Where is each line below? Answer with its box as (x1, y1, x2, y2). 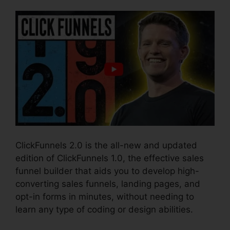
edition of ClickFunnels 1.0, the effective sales (15, 152, 204, 163)
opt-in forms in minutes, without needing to (15, 191, 194, 202)
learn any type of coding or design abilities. (15, 204, 193, 215)
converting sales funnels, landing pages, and (15, 178, 200, 189)
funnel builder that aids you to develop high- (15, 165, 199, 176)
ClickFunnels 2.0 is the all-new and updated (15, 140, 197, 150)
